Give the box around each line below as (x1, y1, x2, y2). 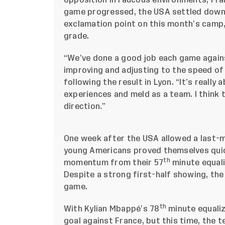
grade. (64, 32, 89, 41)
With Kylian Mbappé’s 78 (64, 205, 160, 213)
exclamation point (64, 20, 136, 29)
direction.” (64, 102, 106, 111)
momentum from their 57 (64, 159, 164, 167)
